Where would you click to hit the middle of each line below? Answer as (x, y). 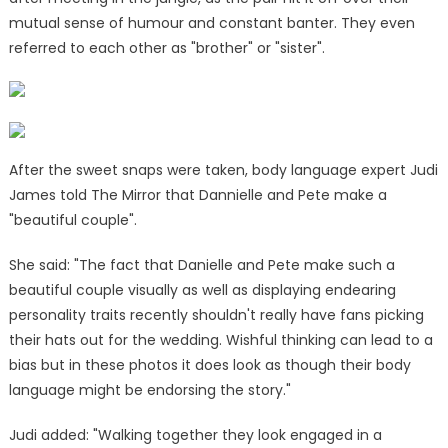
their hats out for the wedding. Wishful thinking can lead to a (220, 339)
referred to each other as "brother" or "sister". (166, 47)
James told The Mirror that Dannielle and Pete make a (197, 194)
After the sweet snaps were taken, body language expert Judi (223, 169)
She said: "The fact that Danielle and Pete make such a (201, 264)
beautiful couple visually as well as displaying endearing (202, 289)
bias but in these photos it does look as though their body (209, 364)
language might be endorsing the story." (149, 389)
